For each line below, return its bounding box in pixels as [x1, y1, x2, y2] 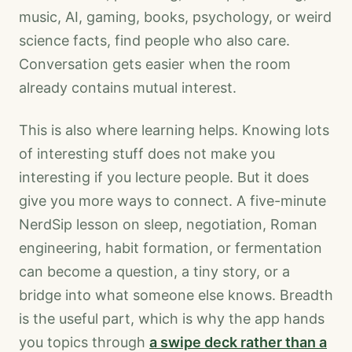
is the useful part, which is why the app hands [19, 310, 324, 328]
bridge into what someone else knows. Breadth [19, 287, 333, 304]
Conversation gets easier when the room [19, 56, 291, 73]
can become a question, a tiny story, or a [19, 263, 290, 280]
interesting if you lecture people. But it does [19, 169, 309, 186]
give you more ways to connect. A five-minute [19, 192, 326, 210]
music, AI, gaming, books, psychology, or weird [19, 9, 332, 26]
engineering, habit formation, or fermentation [19, 240, 322, 257]
